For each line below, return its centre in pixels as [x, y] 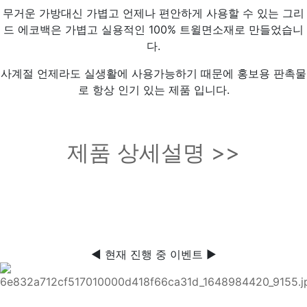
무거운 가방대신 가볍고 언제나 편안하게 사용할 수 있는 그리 [153, 13]
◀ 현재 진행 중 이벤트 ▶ [153, 255]
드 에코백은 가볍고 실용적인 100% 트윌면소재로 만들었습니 [153, 30]
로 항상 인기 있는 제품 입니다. [153, 90]
